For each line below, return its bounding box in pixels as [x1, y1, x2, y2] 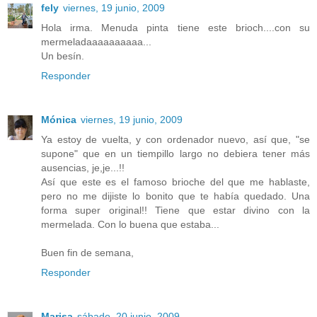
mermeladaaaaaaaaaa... [41, 36, 151, 48]
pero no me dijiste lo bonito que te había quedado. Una [41, 190, 310, 202]
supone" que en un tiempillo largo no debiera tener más [41, 148, 310, 160]
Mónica [41, 114, 76, 126]
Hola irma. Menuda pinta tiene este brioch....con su [41, 22, 310, 34]
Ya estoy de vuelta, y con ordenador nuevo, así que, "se [41, 134, 310, 146]
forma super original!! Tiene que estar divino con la [41, 204, 310, 217]
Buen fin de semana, [41, 247, 134, 259]
